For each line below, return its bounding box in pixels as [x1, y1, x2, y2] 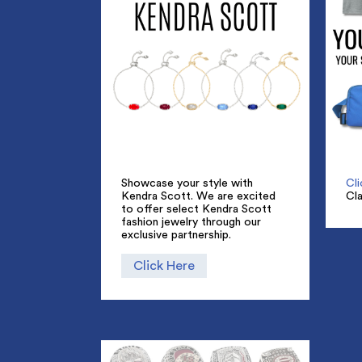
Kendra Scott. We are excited [120, 190, 276, 202]
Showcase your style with [120, 177, 253, 189]
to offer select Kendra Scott [120, 203, 271, 215]
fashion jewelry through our [120, 216, 261, 228]
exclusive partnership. [120, 229, 231, 241]
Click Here [133, 259, 195, 273]
